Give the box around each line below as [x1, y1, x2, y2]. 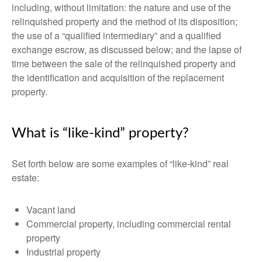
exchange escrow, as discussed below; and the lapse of [12, 43, 242, 56]
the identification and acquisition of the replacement [12, 71, 224, 84]
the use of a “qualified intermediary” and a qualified [12, 29, 221, 42]
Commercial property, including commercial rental [26, 217, 231, 230]
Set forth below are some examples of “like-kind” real [12, 157, 229, 170]
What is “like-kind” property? [12, 126, 189, 140]
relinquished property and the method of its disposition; [12, 15, 237, 28]
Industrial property [26, 245, 101, 258]
